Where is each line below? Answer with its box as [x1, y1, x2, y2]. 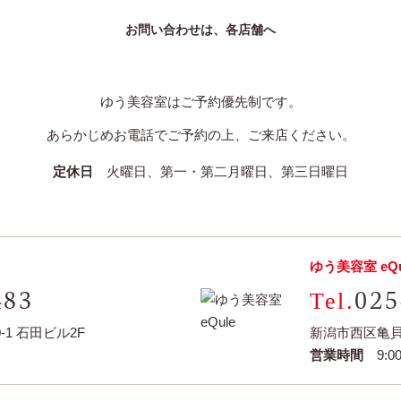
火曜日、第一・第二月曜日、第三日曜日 [93, 164, 348, 179]
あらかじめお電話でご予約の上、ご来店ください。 [46, 127, 355, 142]
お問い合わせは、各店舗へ [125, 22, 276, 37]
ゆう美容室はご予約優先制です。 [99, 94, 302, 109]
